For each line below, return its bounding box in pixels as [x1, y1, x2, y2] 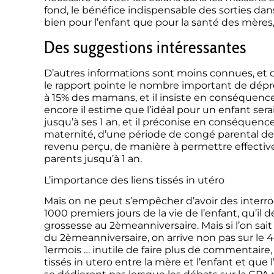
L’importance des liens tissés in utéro [44, 174, 224, 186]
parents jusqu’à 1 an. [44, 153, 142, 165]
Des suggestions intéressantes [44, 37, 246, 58]
